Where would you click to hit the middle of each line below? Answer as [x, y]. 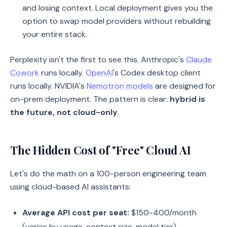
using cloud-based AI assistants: [70, 187]
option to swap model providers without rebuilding [117, 21]
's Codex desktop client [157, 73]
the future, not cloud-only [64, 112]
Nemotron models [120, 86]
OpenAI [99, 73]
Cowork [25, 73]
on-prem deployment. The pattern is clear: [90, 99]
